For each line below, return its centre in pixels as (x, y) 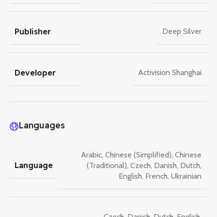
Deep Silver (182, 31)
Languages (42, 125)
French (156, 176)
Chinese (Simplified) (138, 155)
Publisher (33, 31)
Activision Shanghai (170, 73)
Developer (35, 72)
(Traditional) (107, 165)
